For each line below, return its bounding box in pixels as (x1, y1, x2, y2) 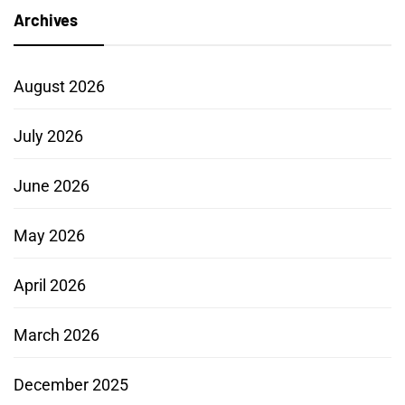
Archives (14, 9, 78, 30)
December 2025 (14, 374, 128, 394)
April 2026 (14, 275, 86, 295)
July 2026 (14, 126, 83, 146)
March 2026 (14, 325, 99, 344)
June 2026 (14, 175, 89, 195)
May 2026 (14, 225, 85, 245)
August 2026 (14, 76, 105, 96)
